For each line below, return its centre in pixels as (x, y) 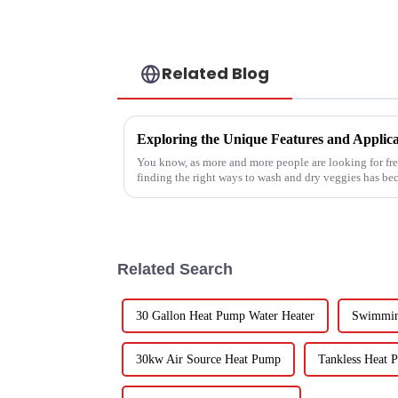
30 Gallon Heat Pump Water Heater (225, 316)
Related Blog (216, 74)
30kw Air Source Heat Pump (208, 360)
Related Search (175, 270)
